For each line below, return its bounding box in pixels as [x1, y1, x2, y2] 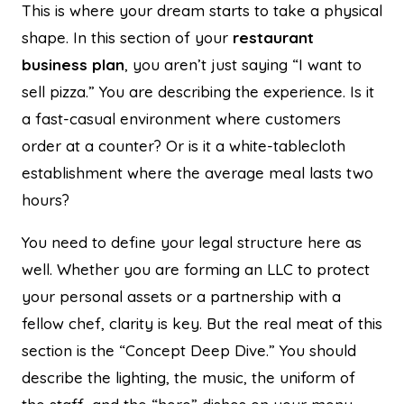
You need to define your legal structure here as [22, 232, 362, 252]
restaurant [233, 27, 314, 47]
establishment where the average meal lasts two [22, 162, 373, 182]
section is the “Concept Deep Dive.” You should [22, 340, 356, 360]
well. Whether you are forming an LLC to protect [22, 259, 370, 279]
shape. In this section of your [22, 27, 233, 47]
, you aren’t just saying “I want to [124, 54, 362, 74]
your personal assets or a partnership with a [22, 286, 341, 306]
